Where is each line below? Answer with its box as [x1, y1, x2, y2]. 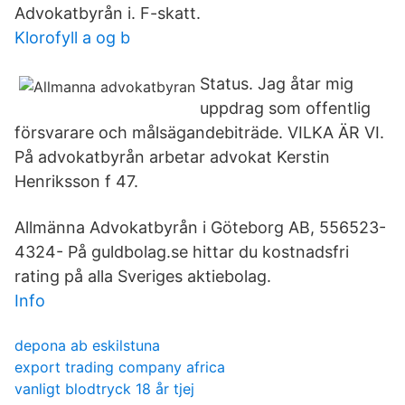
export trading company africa [14, 358, 225, 376]
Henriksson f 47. [14, 172, 138, 191]
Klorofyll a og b [14, 28, 130, 47]
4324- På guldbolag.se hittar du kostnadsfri [14, 242, 349, 261]
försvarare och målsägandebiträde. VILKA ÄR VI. [14, 123, 384, 142]
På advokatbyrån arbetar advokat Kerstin [14, 147, 330, 166]
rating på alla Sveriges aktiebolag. [14, 267, 271, 286]
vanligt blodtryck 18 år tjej [14, 380, 194, 398]
